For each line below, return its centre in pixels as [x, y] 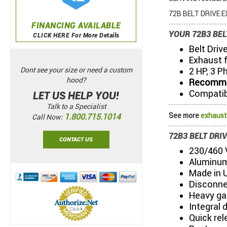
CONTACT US [76, 140]
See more [184, 116]
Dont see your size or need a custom [76, 70]
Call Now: [48, 117]
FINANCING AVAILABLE [76, 25]
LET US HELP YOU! [76, 96]
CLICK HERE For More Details [76, 35]
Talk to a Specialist [76, 107]
